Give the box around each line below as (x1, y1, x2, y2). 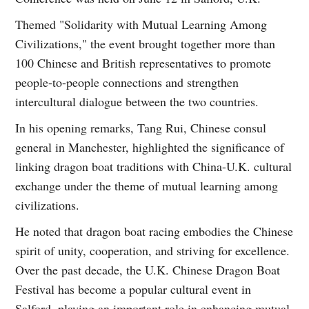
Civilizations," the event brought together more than (15, 34, 276, 52)
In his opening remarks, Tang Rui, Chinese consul (15, 119, 267, 136)
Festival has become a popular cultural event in (15, 280, 252, 297)
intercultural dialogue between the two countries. (15, 92, 259, 110)
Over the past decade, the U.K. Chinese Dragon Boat (15, 261, 281, 278)
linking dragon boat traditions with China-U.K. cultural (15, 157, 292, 175)
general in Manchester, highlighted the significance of (15, 138, 285, 155)
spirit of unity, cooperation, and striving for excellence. (15, 241, 290, 259)
